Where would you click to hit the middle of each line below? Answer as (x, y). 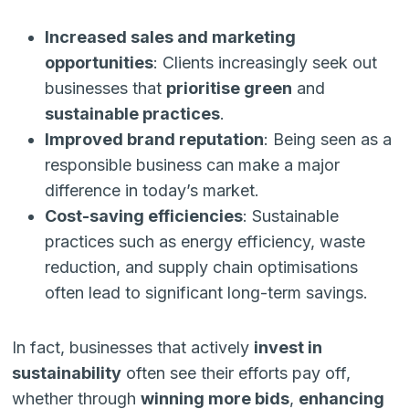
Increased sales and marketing (171, 37)
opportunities (100, 62)
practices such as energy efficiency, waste (205, 241)
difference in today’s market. (152, 190)
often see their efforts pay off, (236, 372)
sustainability (67, 372)
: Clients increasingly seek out (266, 62)
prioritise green (230, 88)
